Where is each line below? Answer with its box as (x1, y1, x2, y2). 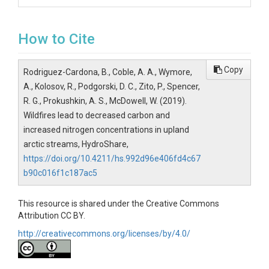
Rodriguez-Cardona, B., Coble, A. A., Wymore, (23, 67, 192, 77)
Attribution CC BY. (18, 211, 85, 220)
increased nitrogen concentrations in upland (23, 125, 189, 134)
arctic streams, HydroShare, (23, 139, 128, 149)
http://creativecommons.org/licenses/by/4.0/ (18, 229, 190, 238)
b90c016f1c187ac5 (23, 168, 97, 178)
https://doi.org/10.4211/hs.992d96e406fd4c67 (23, 154, 201, 163)
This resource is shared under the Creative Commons (18, 199, 219, 208)
